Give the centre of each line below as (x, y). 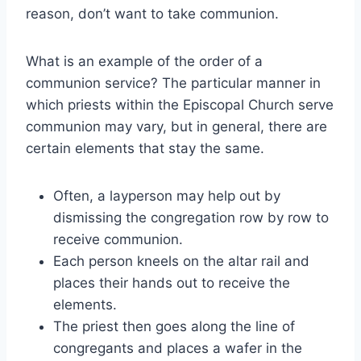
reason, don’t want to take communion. (154, 14)
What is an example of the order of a (144, 62)
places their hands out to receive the (172, 283)
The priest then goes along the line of (174, 327)
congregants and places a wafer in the (178, 349)
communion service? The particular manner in (173, 83)
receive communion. (118, 240)
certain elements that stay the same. (145, 149)
